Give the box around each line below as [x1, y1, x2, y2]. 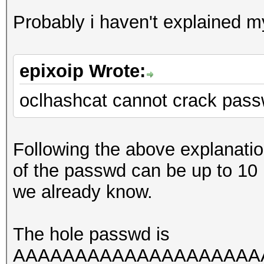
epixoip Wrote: [19, 61, 146, 81]
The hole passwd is [13, 224, 170, 245]
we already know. [13, 181, 153, 202]
